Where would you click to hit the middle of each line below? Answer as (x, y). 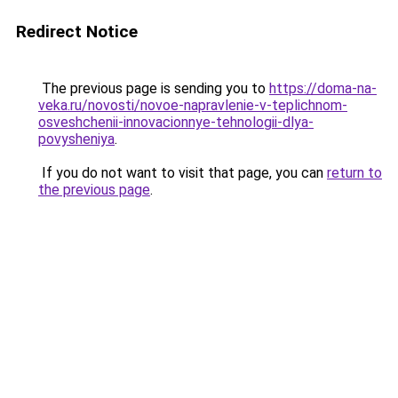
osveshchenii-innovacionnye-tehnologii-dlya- (176, 122)
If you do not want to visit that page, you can (183, 173)
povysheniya (76, 139)
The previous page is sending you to (154, 88)
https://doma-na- (323, 88)
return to (354, 173)
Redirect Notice (77, 32)
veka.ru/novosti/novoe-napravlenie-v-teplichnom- (193, 105)
